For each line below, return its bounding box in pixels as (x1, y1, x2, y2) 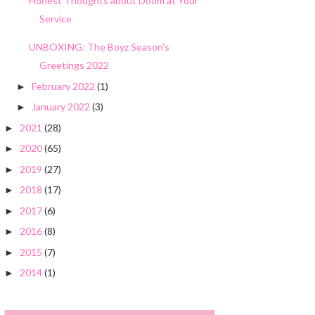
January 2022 (31, 101, 90, 113)
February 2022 (31, 79, 95, 92)
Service (39, 13, 72, 25)
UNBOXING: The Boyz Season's (28, 41, 169, 53)
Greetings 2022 (39, 59, 109, 72)
